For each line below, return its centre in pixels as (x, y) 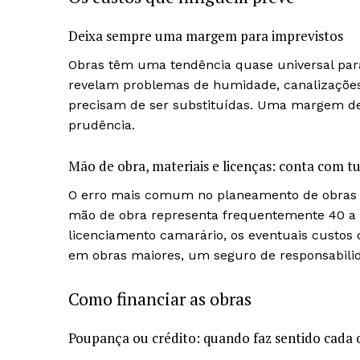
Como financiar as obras (160, 299)
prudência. (102, 125)
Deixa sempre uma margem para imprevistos (206, 36)
